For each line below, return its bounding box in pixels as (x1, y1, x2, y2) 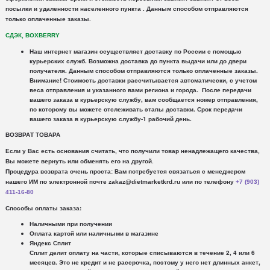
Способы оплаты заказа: (5, 204, 81, 213)
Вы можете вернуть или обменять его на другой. (5, 158, 154, 165)
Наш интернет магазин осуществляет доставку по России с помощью (29, 47, 242, 56)
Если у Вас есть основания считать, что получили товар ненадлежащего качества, (5, 148, 260, 155)
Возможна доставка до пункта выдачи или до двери (88, 57, 246, 66)
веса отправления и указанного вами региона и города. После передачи (29, 86, 251, 95)
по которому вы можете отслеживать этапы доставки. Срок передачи (29, 105, 242, 114)
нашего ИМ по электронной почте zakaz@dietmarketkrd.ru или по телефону (5, 178, 236, 186)
